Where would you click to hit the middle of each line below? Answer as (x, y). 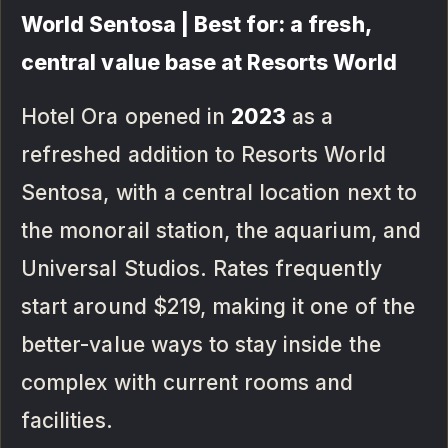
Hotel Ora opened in (126, 117)
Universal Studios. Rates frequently (201, 269)
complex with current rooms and (187, 383)
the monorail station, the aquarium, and (221, 231)
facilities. (67, 421)
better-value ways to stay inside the (201, 345)
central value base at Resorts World (209, 63)
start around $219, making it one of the (218, 307)
